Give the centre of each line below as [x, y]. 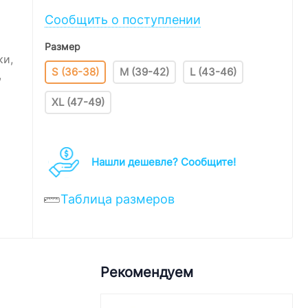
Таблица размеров [117, 199]
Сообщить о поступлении [122, 20]
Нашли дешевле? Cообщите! [163, 163]
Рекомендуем [147, 272]
